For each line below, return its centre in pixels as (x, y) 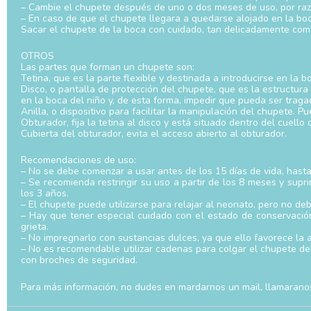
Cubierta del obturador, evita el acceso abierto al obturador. (154, 134)
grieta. (35, 227)
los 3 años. (45, 194)
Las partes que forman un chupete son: (108, 67)
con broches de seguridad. (79, 260)
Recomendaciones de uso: (78, 160)
